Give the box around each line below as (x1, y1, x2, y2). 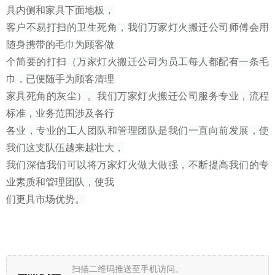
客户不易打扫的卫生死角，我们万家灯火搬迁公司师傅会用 (6, 21, 269, 33)
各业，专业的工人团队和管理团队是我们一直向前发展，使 (6, 125, 269, 136)
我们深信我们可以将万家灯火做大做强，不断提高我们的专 (6, 159, 269, 170)
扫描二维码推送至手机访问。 (72, 263, 184, 274)
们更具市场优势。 (6, 193, 85, 204)
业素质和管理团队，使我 (6, 176, 114, 187)
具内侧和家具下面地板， (6, 4, 114, 15)
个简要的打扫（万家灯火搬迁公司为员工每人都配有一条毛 (6, 56, 269, 67)
